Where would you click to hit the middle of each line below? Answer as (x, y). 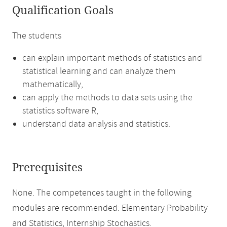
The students (37, 36)
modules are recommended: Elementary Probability (110, 208)
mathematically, (53, 85)
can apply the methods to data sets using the (107, 98)
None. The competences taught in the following (102, 193)
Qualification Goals (63, 11)
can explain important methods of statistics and (112, 58)
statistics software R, (60, 111)
